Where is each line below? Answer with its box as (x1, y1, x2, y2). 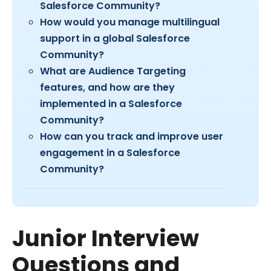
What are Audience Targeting (40, 64, 186, 78)
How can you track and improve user (40, 129, 223, 143)
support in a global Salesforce (40, 31, 190, 45)
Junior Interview (12, 223, 199, 254)
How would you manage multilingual (40, 15, 220, 29)
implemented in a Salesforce (40, 97, 182, 111)
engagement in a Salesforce (40, 146, 180, 160)
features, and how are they (40, 80, 175, 94)
